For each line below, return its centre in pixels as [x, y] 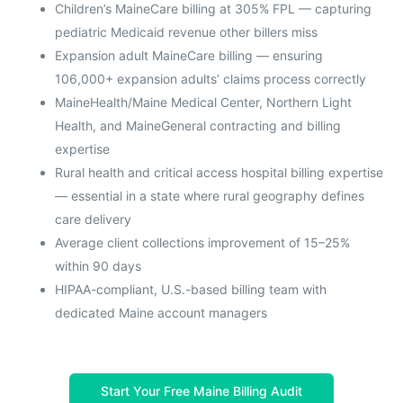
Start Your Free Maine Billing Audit [201, 390]
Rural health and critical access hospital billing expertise [219, 172]
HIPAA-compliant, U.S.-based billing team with [190, 289]
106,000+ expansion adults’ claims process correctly [210, 78]
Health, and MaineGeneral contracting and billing [197, 125]
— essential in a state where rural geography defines [209, 195]
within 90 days [98, 265]
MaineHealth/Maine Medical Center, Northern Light [203, 102]
